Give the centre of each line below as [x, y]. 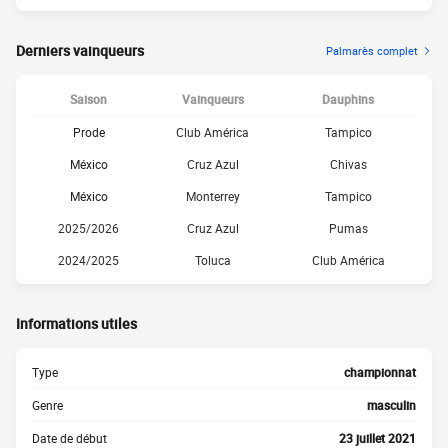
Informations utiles [76, 323]
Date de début [69, 438]
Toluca [212, 260]
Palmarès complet [372, 50]
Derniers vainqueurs [80, 50]
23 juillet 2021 [377, 438]
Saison [88, 99]
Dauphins [348, 99]
